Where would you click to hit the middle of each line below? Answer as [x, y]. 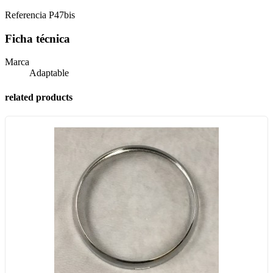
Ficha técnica [37, 38]
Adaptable [49, 73]
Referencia [27, 15]
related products [39, 97]
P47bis [62, 15]
